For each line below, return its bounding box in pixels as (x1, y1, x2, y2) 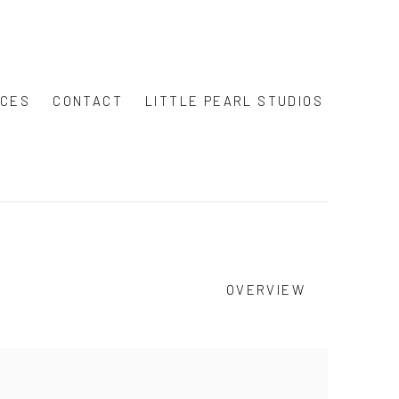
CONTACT (53, 92, 123, 109)
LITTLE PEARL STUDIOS (145, 92, 323, 109)
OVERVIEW (225, 281, 305, 298)
